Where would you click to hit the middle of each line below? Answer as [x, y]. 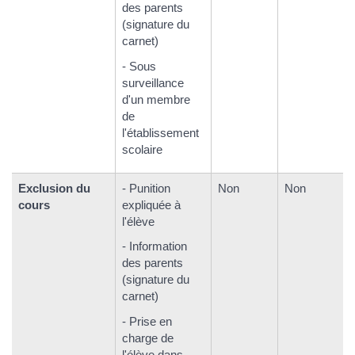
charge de [148, 338]
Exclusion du [54, 188]
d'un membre [156, 99]
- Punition [146, 188]
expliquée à [151, 204]
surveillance [153, 82]
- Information [155, 246]
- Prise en [147, 321]
